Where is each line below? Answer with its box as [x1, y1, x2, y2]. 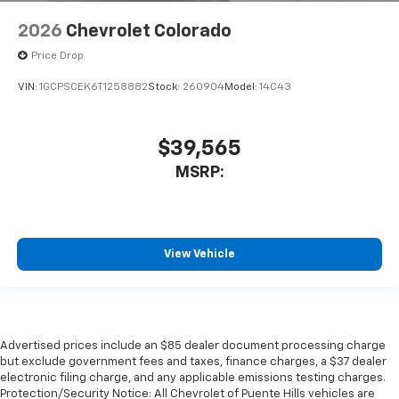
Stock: [148, 81, 183, 93]
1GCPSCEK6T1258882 [39, 81, 148, 93]
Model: [224, 81, 259, 93]
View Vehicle [164, 248, 235, 260]
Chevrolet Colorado [66, 21, 232, 40]
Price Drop [31, 50, 84, 61]
